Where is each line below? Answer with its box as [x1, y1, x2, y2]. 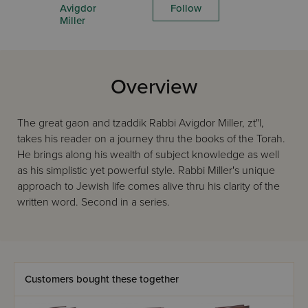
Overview [111, 74, 197, 100]
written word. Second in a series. [17, 195, 170, 209]
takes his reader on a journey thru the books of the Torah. [17, 132, 285, 146]
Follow [170, 2, 201, 14]
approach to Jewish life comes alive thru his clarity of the [17, 179, 280, 193]
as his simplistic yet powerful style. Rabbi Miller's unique [17, 164, 275, 177]
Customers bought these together [25, 273, 179, 285]
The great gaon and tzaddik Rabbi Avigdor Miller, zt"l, [17, 116, 264, 130]
